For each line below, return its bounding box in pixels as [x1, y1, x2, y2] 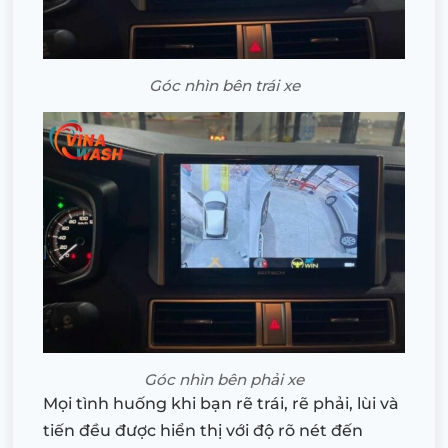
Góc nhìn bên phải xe [144, 369, 304, 389]
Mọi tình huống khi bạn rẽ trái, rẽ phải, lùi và [43, 393, 399, 413]
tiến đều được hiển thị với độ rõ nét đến [43, 420, 363, 440]
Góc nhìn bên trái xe [148, 75, 300, 95]
